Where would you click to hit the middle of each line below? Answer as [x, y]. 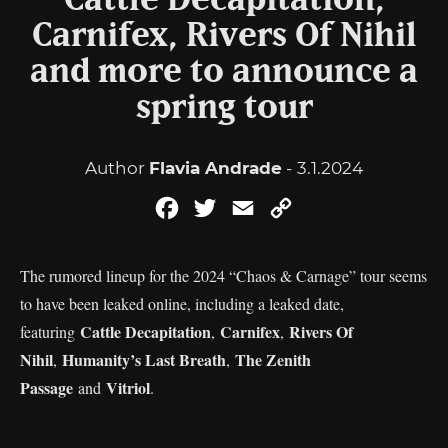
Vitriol [128, 387]
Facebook [221, 207]
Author [117, 168]
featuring [50, 331]
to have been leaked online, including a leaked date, [182, 303]
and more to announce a [224, 72]
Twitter [248, 207]
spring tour [224, 108]
